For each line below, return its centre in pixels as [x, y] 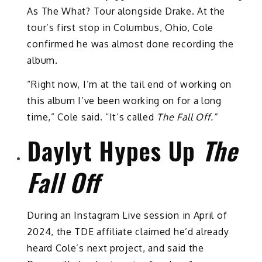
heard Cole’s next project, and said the [116, 248]
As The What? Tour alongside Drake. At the [126, 11]
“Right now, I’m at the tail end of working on [129, 84]
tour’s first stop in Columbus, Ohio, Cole [120, 28]
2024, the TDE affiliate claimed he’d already [128, 231]
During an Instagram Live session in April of [127, 215]
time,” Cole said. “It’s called [92, 117]
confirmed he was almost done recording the [130, 44]
